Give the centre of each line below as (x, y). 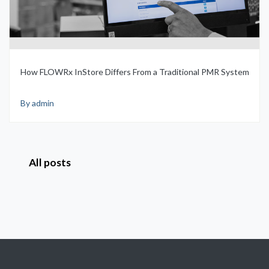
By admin (37, 103)
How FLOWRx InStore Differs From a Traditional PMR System (134, 71)
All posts (50, 162)
